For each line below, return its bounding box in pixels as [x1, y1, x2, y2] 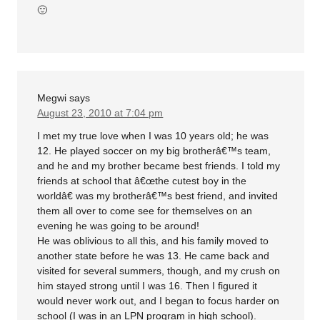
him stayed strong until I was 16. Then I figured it [37, 279, 258, 291]
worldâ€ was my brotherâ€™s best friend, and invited [37, 189, 279, 201]
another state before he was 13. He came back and [37, 249, 270, 261]
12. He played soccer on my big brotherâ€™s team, [37, 144, 271, 156]
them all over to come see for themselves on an [37, 204, 253, 216]
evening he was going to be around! [37, 219, 200, 231]
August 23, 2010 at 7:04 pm [37, 107, 164, 119]
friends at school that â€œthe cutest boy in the [37, 174, 247, 186]
